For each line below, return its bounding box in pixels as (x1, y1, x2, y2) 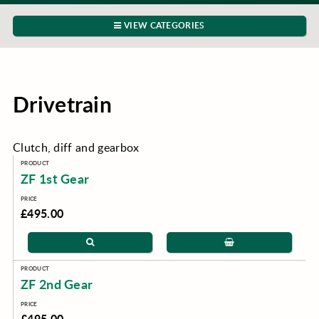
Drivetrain (12, 89, 113, 119)
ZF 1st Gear (20, 170, 90, 187)
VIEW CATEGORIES (121, 19, 205, 31)
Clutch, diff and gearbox (12, 140, 140, 155)
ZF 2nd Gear (20, 276, 93, 293)
